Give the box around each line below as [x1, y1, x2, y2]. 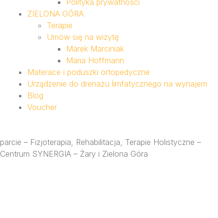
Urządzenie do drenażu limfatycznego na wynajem [27, 79, 207, 89]
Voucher [27, 102, 57, 112]
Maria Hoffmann [66, 55, 124, 65]
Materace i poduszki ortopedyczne [27, 67, 150, 77]
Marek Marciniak [66, 44, 124, 54]
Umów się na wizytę [47, 32, 119, 42]
